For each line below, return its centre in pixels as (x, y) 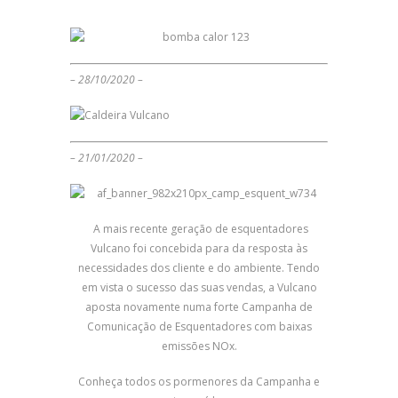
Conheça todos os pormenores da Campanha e (199, 382)
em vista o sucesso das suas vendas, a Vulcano (199, 288)
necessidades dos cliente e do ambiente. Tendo (199, 268)
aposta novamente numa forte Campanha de (199, 307)
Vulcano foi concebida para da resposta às (199, 249)
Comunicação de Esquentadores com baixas (199, 327)
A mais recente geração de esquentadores (199, 229)
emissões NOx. (199, 346)
